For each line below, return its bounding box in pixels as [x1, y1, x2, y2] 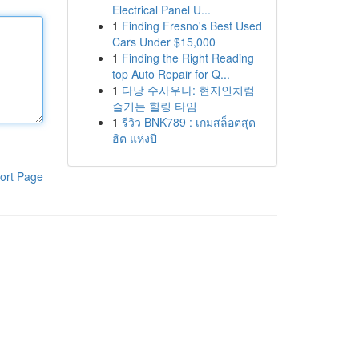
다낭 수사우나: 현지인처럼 [121, 82, 255, 98]
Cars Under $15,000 [111, 34, 216, 50]
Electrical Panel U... [111, 2, 211, 18]
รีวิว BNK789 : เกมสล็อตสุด [121, 114, 256, 130]
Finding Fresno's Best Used [121, 18, 262, 34]
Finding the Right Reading [121, 50, 254, 66]
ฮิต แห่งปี [111, 130, 157, 146]
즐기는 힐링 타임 [111, 98, 197, 114]
